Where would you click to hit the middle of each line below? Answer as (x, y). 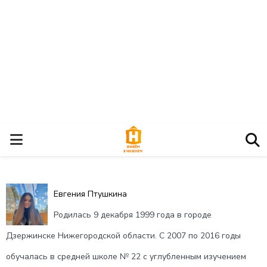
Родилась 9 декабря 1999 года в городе (133, 215)
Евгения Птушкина (90, 194)
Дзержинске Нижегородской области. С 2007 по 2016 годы (123, 236)
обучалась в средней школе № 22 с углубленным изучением (126, 257)
